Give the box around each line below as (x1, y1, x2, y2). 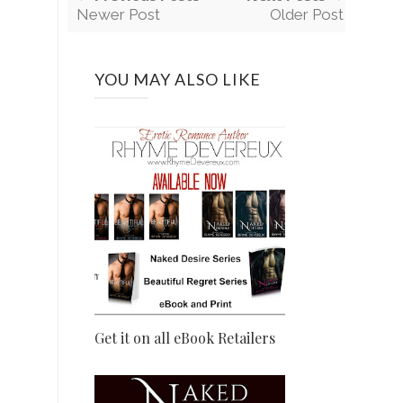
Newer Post (76, 5, 160, 24)
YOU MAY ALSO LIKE (94, 69, 261, 90)
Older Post (269, 5, 344, 24)
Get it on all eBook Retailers (94, 328, 275, 348)
